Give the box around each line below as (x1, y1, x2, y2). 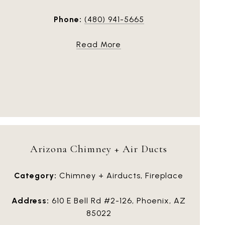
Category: (14, 170, 57, 180)
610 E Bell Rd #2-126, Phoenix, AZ (49, 195, 186, 205)
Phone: (53, 14, 82, 24)
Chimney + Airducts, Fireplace (57, 170, 183, 180)
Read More (76, 39, 121, 49)
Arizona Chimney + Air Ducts (30, 142, 167, 155)
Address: (12, 195, 49, 205)
